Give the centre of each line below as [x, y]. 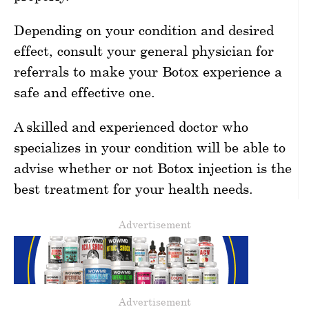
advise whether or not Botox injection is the [153, 168]
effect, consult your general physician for [144, 50]
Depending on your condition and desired [144, 30]
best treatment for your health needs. [133, 188]
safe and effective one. [84, 92]
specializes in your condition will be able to [150, 147]
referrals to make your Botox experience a [148, 71]
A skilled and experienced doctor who [131, 126]
